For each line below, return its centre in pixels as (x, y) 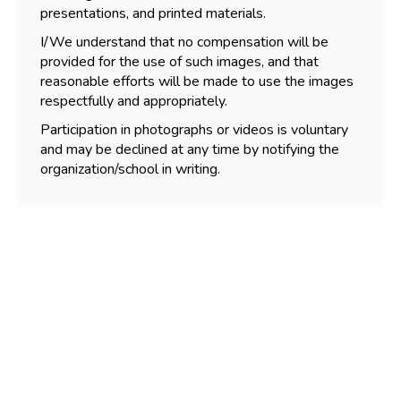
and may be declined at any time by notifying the (190, 149)
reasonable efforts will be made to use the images (197, 81)
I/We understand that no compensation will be (184, 42)
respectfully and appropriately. (134, 101)
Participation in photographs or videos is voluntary (194, 129)
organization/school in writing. (130, 169)
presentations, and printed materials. (153, 13)
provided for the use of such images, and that (179, 61)
